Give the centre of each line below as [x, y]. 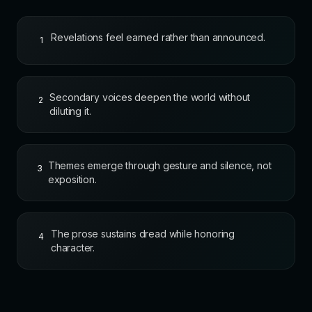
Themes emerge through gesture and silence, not [159, 166]
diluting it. [70, 111]
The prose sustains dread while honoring [143, 234]
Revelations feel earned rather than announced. [158, 38]
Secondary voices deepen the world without [150, 97]
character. [73, 248]
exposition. [72, 180]
